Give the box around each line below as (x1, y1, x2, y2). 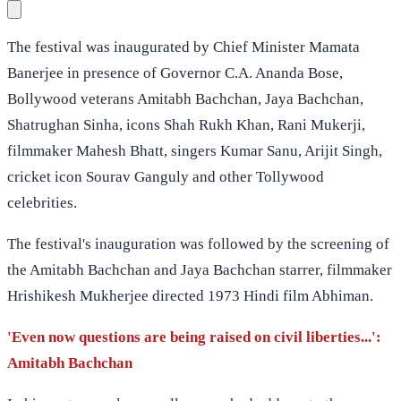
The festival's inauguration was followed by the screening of (7, 235, 389, 252)
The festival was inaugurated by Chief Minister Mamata (7, 38, 360, 55)
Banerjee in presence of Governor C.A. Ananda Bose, (7, 64, 343, 81)
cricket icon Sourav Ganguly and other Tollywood (7, 167, 324, 185)
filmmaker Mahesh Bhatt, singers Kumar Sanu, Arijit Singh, (7, 141, 382, 159)
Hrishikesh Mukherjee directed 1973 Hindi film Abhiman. (7, 286, 373, 304)
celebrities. (7, 193, 77, 211)
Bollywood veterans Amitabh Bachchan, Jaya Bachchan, (7, 90, 363, 107)
